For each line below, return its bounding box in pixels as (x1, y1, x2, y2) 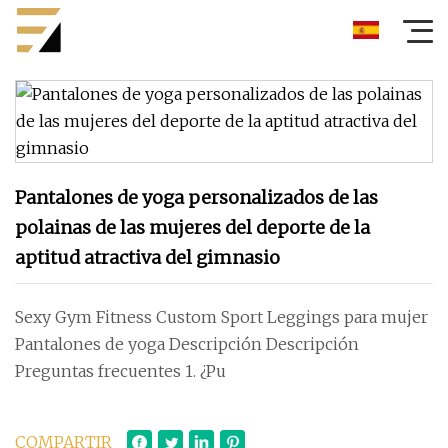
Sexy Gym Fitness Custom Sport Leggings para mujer (15, 307, 428, 327)
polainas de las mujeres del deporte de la (15, 216, 370, 239)
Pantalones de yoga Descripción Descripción (15, 334, 359, 354)
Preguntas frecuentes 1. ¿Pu (15, 361, 226, 381)
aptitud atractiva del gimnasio (15, 246, 280, 269)
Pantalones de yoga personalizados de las (15, 186, 378, 209)
